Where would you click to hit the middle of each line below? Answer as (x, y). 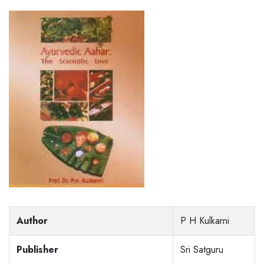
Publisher (37, 250)
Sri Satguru (202, 250)
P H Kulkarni (205, 221)
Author (32, 221)
